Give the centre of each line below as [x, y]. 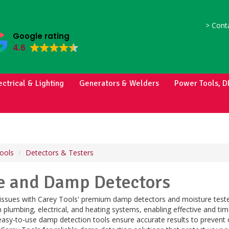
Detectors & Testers [60, 153]
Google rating [41, 36]
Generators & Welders [119, 83]
